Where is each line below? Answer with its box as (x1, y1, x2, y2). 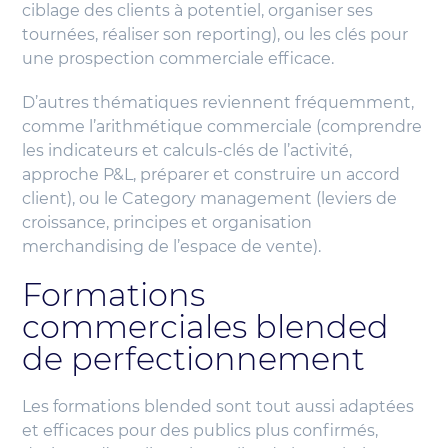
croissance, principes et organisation (22, 213, 313, 233)
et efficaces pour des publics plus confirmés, (22, 421, 379, 441)
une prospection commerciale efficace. (22, 49, 335, 69)
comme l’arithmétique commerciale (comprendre (22, 117, 423, 137)
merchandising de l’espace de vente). (22, 237, 322, 257)
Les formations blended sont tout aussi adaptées (22, 397, 415, 417)
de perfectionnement (22, 339, 366, 379)
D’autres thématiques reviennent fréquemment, (22, 93, 415, 113)
